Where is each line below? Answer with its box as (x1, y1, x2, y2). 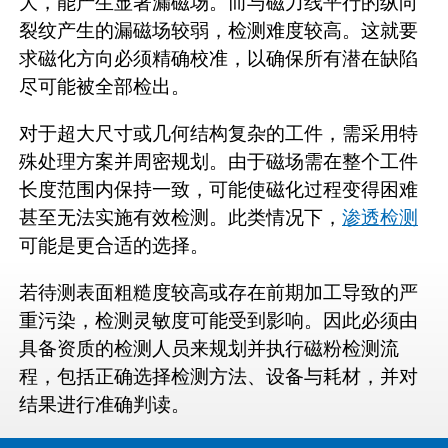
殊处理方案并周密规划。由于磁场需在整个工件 (19, 149, 418, 173)
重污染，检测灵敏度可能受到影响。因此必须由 (19, 308, 418, 332)
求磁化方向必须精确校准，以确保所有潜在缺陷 (19, 46, 418, 70)
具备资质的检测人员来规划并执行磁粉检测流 (19, 336, 399, 360)
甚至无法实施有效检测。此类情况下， (19, 205, 342, 229)
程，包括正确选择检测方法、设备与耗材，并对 (19, 364, 418, 388)
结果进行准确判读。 (19, 392, 190, 416)
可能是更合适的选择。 (19, 233, 209, 257)
